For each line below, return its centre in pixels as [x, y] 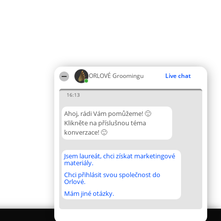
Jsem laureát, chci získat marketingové [120, 156]
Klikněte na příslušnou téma [105, 123]
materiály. [79, 163]
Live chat [178, 76]
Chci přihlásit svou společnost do [112, 175]
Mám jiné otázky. [89, 193]
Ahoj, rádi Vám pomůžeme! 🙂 [108, 113]
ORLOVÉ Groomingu [116, 76]
